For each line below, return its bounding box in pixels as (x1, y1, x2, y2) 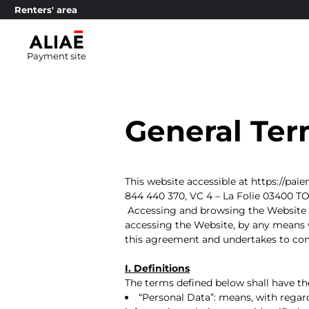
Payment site (26, 50, 86, 61)
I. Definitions (125, 261, 190, 275)
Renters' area (14, 4, 77, 15)
